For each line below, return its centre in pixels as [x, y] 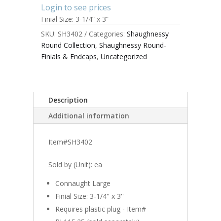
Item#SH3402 [71, 142]
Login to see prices [76, 7]
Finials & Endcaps [69, 56]
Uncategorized [124, 56]
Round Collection [68, 45]
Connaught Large [83, 183]
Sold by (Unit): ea [75, 164]
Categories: [108, 34]
